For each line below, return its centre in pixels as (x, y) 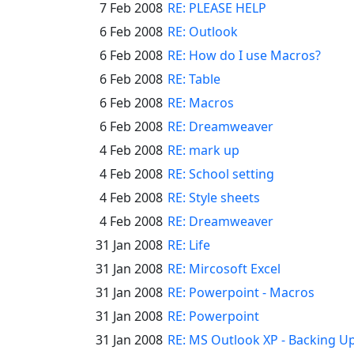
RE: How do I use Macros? (244, 55)
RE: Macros (201, 103)
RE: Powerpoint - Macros (241, 292)
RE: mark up (203, 150)
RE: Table (194, 79)
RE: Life (189, 245)
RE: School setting (221, 174)
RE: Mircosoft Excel (224, 269)
